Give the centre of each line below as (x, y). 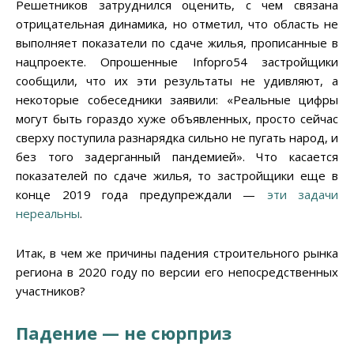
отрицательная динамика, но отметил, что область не (177, 24)
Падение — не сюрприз (124, 333)
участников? (51, 291)
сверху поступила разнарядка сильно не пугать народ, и (177, 138)
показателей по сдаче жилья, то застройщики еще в (177, 176)
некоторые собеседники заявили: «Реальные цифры (177, 100)
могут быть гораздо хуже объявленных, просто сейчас (177, 119)
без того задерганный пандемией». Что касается (177, 157)
